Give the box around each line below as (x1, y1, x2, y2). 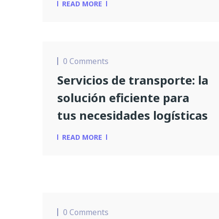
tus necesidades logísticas (57, 107, 208, 124)
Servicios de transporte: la (57, 72, 208, 88)
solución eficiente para (57, 89, 189, 106)
